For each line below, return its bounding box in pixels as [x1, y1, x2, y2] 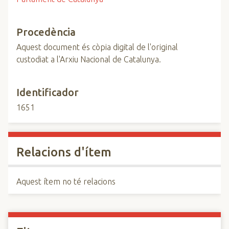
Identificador [16, 86, 79, 98]
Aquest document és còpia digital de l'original [16, 42, 178, 52]
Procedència [16, 26, 76, 38]
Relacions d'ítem [16, 145, 111, 159]
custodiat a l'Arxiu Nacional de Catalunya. [16, 55, 161, 64]
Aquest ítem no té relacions [16, 177, 116, 186]
